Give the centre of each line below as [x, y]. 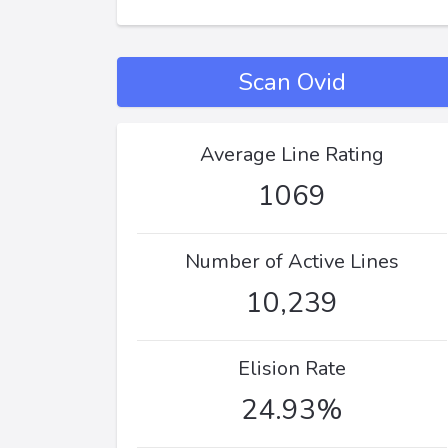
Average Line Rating [292, 154]
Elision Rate [292, 368]
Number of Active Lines [292, 261]
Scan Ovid [292, 82]
